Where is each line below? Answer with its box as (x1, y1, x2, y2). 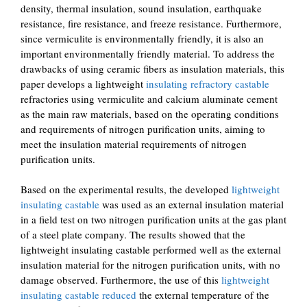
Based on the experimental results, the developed (21, 182, 232, 196)
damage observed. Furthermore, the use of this (21, 273, 221, 286)
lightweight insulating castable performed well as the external (21, 243, 281, 256)
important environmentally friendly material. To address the (21, 46, 275, 60)
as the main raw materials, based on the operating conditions (21, 106, 279, 121)
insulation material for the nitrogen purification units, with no (21, 258, 280, 271)
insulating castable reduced (21, 288, 136, 302)
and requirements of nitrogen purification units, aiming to (21, 121, 265, 136)
